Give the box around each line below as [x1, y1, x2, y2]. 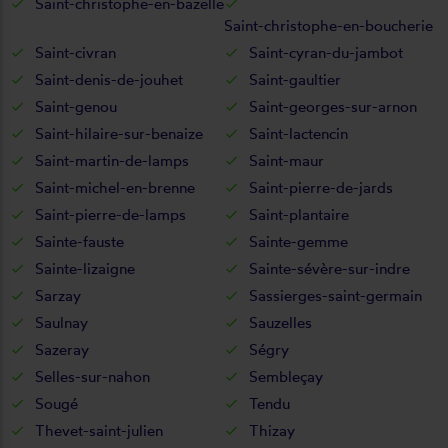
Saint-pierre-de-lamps [35, 204, 186, 224]
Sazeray [35, 339, 89, 359]
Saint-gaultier [249, 69, 341, 89]
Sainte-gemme [249, 231, 348, 251]
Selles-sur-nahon [35, 366, 150, 386]
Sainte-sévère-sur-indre [249, 258, 410, 278]
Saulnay [35, 312, 88, 332]
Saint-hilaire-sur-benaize [35, 123, 203, 143]
